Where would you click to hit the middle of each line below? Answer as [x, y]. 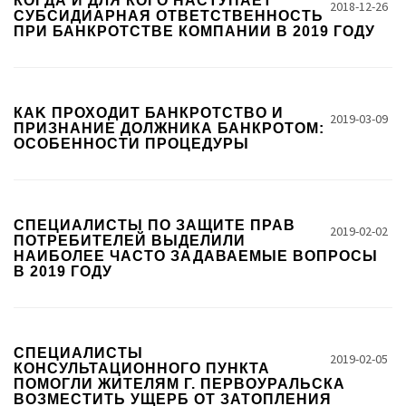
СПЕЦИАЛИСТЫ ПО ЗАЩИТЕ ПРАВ [155, 225]
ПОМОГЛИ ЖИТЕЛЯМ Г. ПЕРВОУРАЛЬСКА [179, 384]
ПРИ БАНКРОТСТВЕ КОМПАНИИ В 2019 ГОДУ [194, 31]
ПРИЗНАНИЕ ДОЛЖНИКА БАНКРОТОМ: [169, 128]
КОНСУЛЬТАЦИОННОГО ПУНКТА [142, 368]
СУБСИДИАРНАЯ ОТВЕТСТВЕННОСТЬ [169, 16]
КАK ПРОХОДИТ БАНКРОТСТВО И [149, 113]
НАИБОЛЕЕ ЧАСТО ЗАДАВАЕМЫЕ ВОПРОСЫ [196, 256]
